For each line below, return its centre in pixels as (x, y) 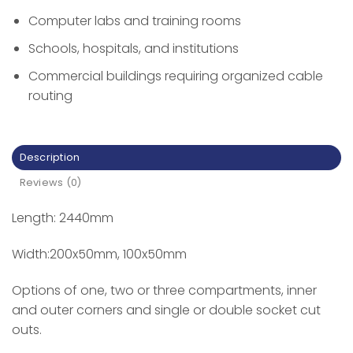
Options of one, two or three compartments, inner (164, 290)
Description (50, 158)
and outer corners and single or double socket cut (166, 310)
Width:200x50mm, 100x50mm (99, 255)
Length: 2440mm (63, 218)
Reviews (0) (50, 183)
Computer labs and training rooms (134, 21)
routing (50, 95)
